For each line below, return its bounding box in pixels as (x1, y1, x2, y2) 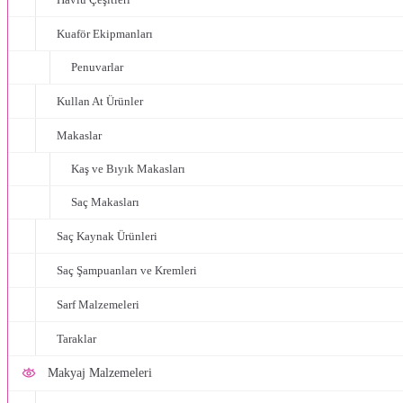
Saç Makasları (71, 196, 139, 209)
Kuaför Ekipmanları (57, 27, 153, 40)
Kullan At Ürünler (57, 94, 143, 108)
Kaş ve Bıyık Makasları (71, 163, 185, 175)
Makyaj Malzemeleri (48, 366, 152, 380)
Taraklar (57, 332, 96, 345)
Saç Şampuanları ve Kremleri (57, 264, 197, 277)
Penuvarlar (71, 61, 123, 74)
